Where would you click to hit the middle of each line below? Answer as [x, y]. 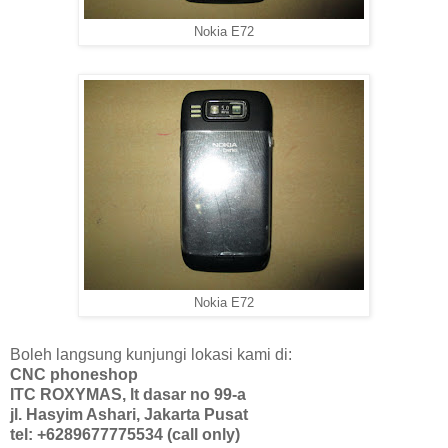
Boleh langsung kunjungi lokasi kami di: [151, 355]
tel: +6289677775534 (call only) [125, 435]
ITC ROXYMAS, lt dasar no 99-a [128, 395]
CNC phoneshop [74, 375]
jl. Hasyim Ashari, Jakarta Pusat [129, 415]
